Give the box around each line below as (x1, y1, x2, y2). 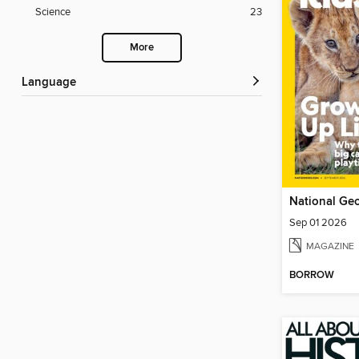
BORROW (289, 268, 334, 283)
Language (28, 75, 76, 91)
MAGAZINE (306, 240, 354, 252)
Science (35, 6, 71, 19)
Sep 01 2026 (289, 216, 347, 229)
